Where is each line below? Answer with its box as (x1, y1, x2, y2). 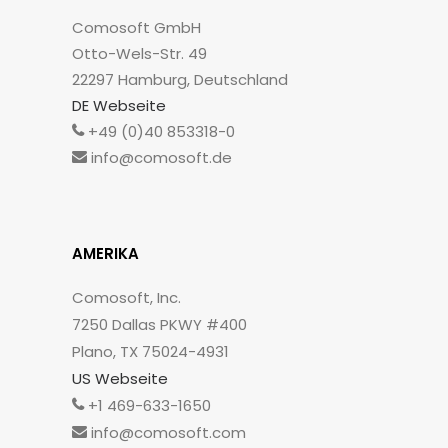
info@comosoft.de (87, 147, 232, 168)
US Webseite (72, 368, 168, 389)
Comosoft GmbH (72, 17, 201, 38)
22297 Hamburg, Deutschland (72, 69, 288, 90)
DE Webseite (72, 95, 166, 116)
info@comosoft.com (87, 422, 246, 443)
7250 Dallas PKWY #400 (72, 314, 247, 335)
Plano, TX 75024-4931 (72, 341, 229, 362)
